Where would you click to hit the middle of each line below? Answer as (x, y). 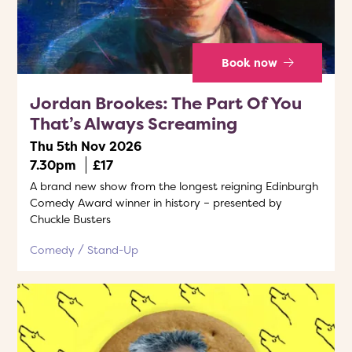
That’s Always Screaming (134, 123)
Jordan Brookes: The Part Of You (166, 103)
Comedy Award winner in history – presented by (156, 202)
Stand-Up (113, 249)
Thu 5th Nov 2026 (86, 146)
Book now (251, 62)
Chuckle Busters (70, 219)
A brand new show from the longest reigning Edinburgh (174, 186)
